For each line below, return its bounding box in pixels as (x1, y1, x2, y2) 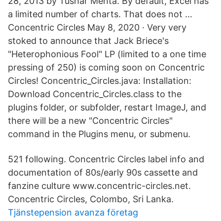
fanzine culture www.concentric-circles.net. (8, 181, 191, 191)
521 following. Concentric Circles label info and (8, 154, 204, 164)
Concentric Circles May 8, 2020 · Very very (8, 22, 186, 33)
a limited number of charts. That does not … (8, 9, 192, 19)
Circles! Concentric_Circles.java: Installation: (8, 75, 191, 86)
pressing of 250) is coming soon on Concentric (8, 62, 205, 73)
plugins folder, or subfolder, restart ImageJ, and (8, 102, 206, 112)
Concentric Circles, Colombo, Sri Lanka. (8, 194, 174, 204)
